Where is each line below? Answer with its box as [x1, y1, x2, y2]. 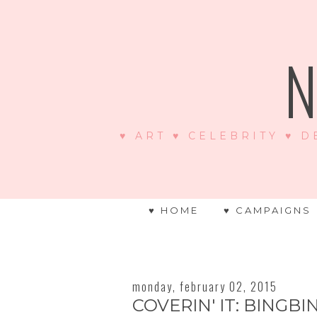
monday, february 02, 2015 [132, 278, 277, 295]
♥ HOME [149, 204, 199, 216]
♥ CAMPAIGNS [224, 204, 312, 216]
